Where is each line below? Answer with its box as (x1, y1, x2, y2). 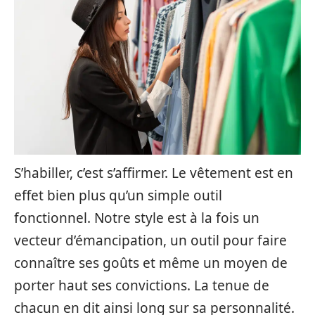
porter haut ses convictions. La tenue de (14, 276, 269, 295)
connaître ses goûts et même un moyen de (14, 254, 288, 272)
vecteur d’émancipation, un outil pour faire (14, 231, 287, 250)
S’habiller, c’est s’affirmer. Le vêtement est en (14, 164, 293, 182)
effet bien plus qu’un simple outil (14, 186, 222, 205)
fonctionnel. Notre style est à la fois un (14, 209, 259, 227)
